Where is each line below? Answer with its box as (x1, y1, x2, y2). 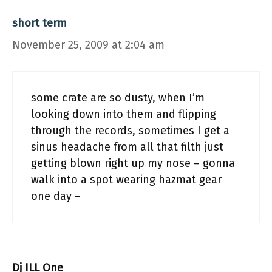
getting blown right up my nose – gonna (31, 156, 235, 170)
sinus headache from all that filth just (31, 140, 223, 154)
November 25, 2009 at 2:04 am (12, 38, 165, 52)
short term (12, 16, 67, 30)
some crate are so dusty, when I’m (31, 90, 205, 104)
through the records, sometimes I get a (31, 123, 229, 137)
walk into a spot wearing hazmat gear (31, 172, 222, 186)
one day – (31, 189, 81, 203)
